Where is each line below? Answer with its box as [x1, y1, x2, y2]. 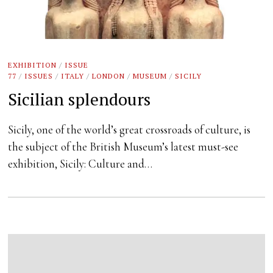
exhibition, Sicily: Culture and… [8, 157, 153, 171]
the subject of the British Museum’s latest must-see [8, 140, 239, 154]
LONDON [92, 71, 126, 80]
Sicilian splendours [8, 87, 151, 110]
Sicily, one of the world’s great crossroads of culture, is [8, 122, 251, 136]
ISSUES [24, 71, 54, 80]
